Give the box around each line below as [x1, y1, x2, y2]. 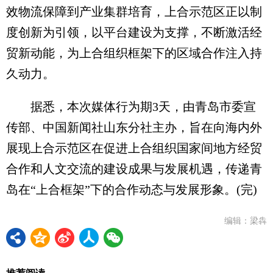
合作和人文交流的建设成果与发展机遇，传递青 [6, 161, 262, 175]
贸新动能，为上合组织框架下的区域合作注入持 [6, 46, 262, 60]
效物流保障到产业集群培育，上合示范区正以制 [6, 4, 262, 18]
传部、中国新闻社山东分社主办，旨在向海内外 [6, 120, 262, 134]
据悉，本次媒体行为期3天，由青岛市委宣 [6, 99, 256, 113]
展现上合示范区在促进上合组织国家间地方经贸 [6, 141, 262, 155]
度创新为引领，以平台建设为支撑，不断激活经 [6, 25, 262, 39]
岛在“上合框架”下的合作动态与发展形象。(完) [6, 182, 257, 196]
